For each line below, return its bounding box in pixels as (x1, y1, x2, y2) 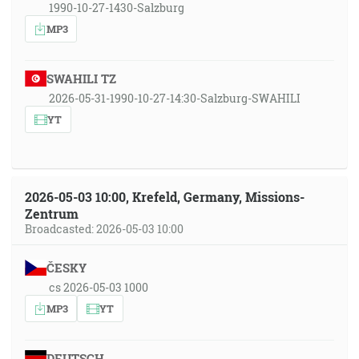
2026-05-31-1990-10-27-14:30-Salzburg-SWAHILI (49, 91, 301, 106)
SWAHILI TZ (46, 71, 116, 87)
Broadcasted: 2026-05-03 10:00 (25, 221, 184, 236)
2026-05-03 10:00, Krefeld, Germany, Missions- (25, 188, 305, 205)
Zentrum (25, 205, 79, 222)
